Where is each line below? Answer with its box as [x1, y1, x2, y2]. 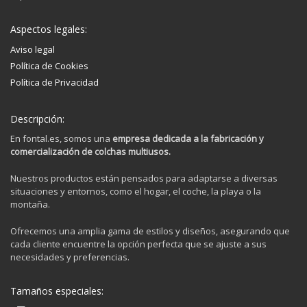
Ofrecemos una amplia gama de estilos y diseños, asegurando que [10, 225, 290, 238]
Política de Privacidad [10, 76, 99, 89]
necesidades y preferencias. [10, 251, 130, 264]
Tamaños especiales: [10, 284, 103, 298]
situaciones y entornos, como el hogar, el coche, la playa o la [10, 185, 261, 198]
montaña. [10, 198, 50, 211]
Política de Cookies [10, 60, 88, 73]
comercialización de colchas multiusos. [10, 145, 171, 158]
